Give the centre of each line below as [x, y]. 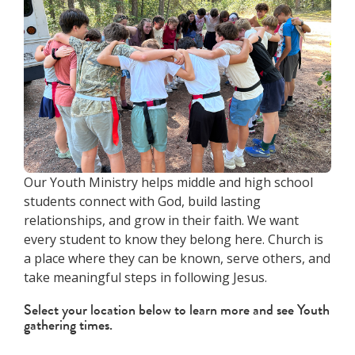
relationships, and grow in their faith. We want [161, 220]
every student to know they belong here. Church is [174, 239]
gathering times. [68, 325]
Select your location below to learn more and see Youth [177, 310]
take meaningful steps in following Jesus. [145, 277]
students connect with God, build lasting [142, 201]
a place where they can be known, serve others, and [177, 258]
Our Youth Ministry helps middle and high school [168, 182]
